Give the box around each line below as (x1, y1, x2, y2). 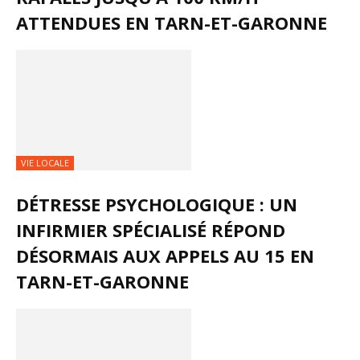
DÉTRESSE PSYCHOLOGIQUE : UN (16, 191, 297, 216)
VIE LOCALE (21, 156, 69, 169)
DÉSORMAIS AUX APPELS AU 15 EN (16, 243, 314, 268)
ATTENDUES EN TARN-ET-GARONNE (16, 10, 327, 35)
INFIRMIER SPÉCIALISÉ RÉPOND (16, 217, 285, 242)
